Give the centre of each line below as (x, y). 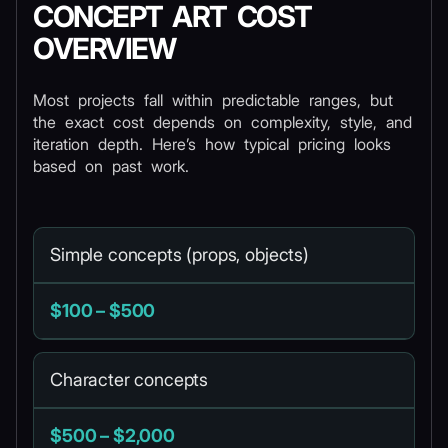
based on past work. (111, 166)
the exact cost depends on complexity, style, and (222, 122)
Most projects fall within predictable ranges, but (213, 100)
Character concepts (129, 379)
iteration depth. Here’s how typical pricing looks (212, 144)
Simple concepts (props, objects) (179, 254)
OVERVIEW (104, 48)
